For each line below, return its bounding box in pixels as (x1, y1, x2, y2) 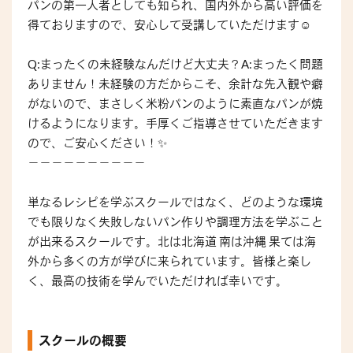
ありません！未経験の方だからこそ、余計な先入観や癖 (28, 76, 323, 91)
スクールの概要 (39, 333, 127, 347)
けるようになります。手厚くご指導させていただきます (28, 116, 323, 130)
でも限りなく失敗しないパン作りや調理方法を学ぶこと (28, 214, 323, 229)
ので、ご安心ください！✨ (28, 136, 167, 150)
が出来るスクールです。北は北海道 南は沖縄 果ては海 (28, 234, 316, 248)
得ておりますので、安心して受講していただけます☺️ (28, 17, 311, 32)
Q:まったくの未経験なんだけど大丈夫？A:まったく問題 (28, 57, 323, 71)
